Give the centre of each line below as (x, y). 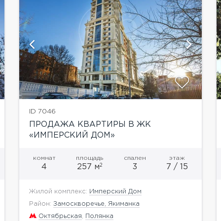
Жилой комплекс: (59, 191)
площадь (90, 158)
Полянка (99, 216)
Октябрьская (60, 216)
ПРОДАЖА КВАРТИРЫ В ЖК (90, 124)
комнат (44, 158)
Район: (40, 204)
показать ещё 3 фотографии (125, 44)
